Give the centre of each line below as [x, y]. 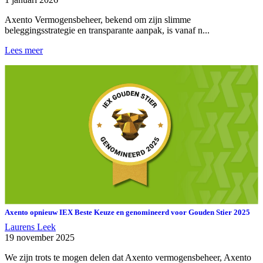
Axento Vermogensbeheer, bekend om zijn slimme [98, 19]
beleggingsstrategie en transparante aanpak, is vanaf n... [107, 30]
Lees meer [24, 50]
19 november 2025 [40, 238]
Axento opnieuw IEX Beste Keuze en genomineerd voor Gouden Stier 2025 [127, 213]
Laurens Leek [30, 227]
